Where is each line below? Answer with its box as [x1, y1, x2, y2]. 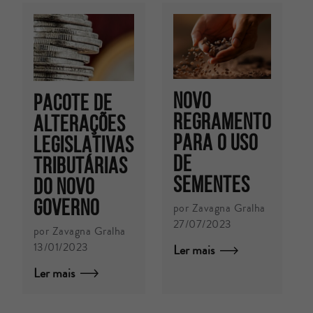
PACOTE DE [34, 90, 112, 115]
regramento [173, 109, 271, 133]
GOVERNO [34, 195, 99, 219]
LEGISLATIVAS [34, 132, 134, 156]
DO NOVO [34, 174, 94, 198]
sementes [173, 172, 250, 196]
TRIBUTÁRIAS [34, 153, 128, 177]
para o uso [173, 130, 258, 154]
